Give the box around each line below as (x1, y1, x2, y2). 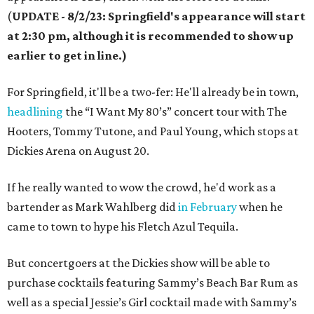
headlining (7, 104, 63, 118)
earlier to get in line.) (7, 48, 127, 62)
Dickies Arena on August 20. (7, 144, 149, 158)
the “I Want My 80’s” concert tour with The (63, 104, 287, 118)
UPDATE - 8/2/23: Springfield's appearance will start (12, 9, 306, 23)
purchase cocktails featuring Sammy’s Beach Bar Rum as (7, 275, 298, 289)
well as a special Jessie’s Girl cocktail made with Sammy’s (7, 295, 296, 309)
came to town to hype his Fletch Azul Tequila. (7, 219, 238, 233)
